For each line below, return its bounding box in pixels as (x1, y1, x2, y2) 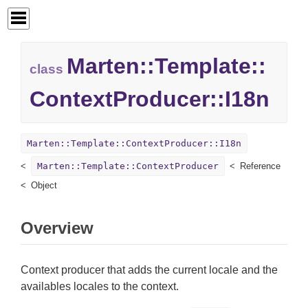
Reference (240, 161, 280, 172)
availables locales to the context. (21, 280, 179, 293)
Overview (21, 219, 93, 238)
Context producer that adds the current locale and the (21, 264, 278, 276)
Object (31, 180, 57, 191)
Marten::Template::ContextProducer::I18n (27, 138, 241, 149)
